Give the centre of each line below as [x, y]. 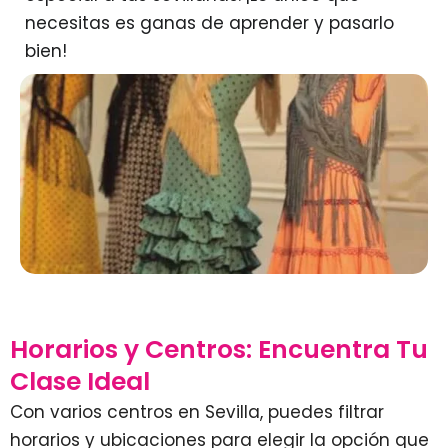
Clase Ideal [80, 381]
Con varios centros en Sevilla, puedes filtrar [197, 411]
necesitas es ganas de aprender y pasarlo [209, 23]
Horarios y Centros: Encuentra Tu [219, 349]
